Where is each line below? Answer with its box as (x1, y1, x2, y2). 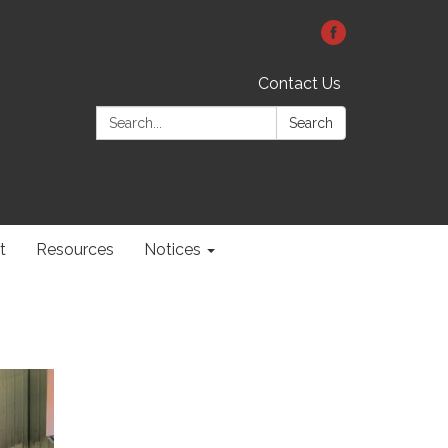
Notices (144, 240, 201, 259)
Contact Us (258, 74, 341, 93)
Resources (36, 240, 114, 259)
